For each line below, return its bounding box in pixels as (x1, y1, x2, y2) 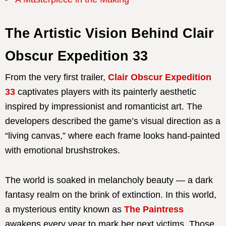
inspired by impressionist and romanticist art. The (5, 101, 202, 111)
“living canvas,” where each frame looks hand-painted (5, 130, 220, 141)
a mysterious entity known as (5, 204, 124, 214)
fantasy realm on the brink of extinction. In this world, (5, 189, 216, 200)
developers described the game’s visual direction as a (5, 116, 220, 126)
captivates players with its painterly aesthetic (15, 86, 196, 97)
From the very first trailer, (5, 72, 108, 82)
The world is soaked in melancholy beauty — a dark (5, 175, 213, 185)
